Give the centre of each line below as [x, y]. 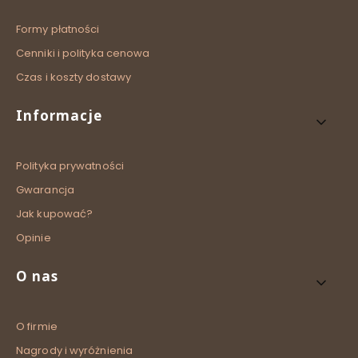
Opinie [34, 238]
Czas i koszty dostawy [74, 78]
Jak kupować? [55, 214]
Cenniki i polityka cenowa [83, 54]
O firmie [37, 327]
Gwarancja [45, 190]
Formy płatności [58, 30]
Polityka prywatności [70, 166]
